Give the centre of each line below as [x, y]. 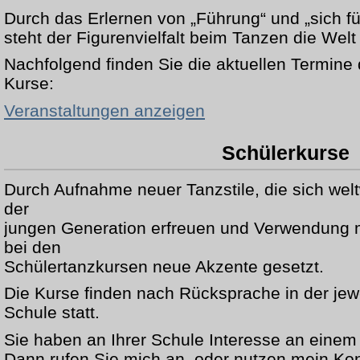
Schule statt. [52, 313]
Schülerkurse [285, 153]
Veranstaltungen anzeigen [104, 110]
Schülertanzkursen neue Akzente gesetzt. [164, 266]
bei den [33, 247]
